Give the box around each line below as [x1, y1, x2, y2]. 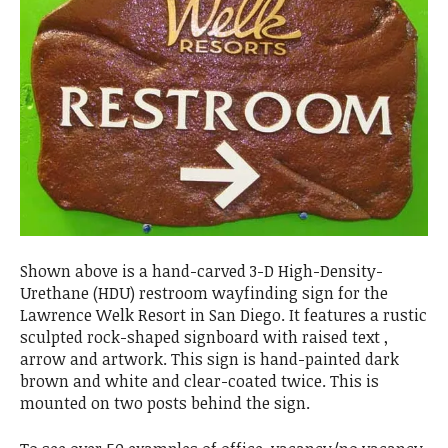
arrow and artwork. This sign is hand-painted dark [20, 348, 399, 370]
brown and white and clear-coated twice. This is [20, 370, 379, 392]
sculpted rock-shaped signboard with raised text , [20, 326, 388, 348]
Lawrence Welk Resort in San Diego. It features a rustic [20, 304, 427, 326]
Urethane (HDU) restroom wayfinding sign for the [20, 282, 388, 304]
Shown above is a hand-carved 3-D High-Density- [20, 260, 383, 282]
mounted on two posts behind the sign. [20, 392, 310, 414]
